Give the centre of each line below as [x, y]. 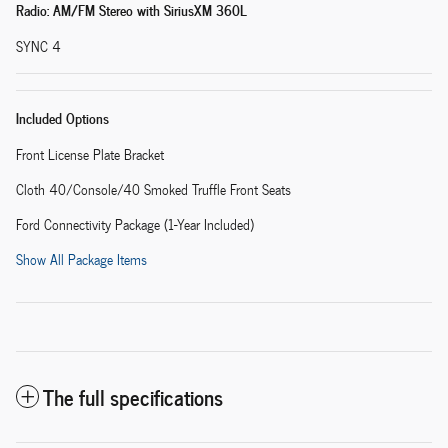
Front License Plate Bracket [90, 155]
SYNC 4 [38, 47]
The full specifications [133, 397]
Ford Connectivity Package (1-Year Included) [135, 225]
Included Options [62, 118]
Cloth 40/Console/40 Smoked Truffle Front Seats [153, 190]
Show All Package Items [81, 260]
